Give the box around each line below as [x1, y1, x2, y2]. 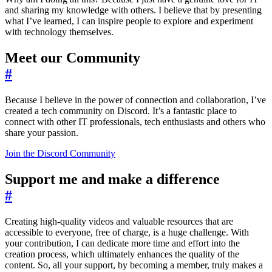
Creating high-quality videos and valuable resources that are [5, 216, 233, 227]
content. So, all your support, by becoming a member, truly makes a [5, 260, 263, 271]
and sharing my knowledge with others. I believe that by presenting [5, 5, 262, 16]
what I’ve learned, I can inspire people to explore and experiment [5, 16, 253, 27]
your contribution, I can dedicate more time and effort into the [5, 238, 240, 249]
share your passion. [5, 127, 78, 138]
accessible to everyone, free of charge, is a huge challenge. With [5, 227, 249, 238]
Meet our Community [5, 50, 140, 66]
